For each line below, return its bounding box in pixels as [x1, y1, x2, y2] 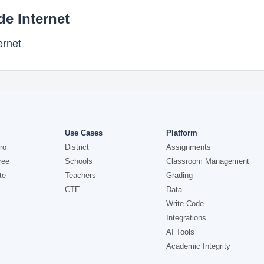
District [65, 143, 90, 151]
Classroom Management [166, 157, 249, 166]
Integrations [166, 213, 206, 222]
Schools [65, 157, 93, 166]
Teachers [65, 171, 97, 180]
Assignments [166, 143, 211, 151]
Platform [166, 128, 197, 137]
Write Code [166, 199, 204, 208]
